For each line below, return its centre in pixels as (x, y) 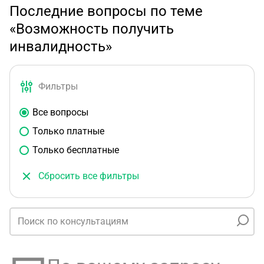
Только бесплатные (76, 150)
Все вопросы (60, 112)
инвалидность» (61, 47)
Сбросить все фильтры (89, 176)
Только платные (68, 131)
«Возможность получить (92, 29)
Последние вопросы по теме (106, 11)
